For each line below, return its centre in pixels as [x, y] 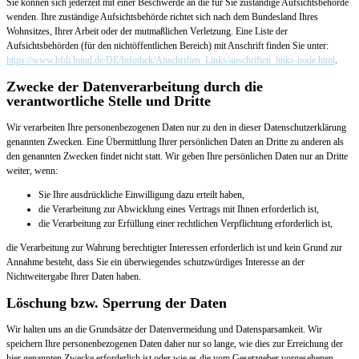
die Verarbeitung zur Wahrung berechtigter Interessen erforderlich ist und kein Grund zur [174, 247]
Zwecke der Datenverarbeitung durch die [135, 86]
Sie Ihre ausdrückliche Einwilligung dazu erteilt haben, [141, 194]
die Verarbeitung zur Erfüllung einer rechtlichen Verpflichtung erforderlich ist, [186, 223]
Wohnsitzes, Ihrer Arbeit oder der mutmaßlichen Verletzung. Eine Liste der [147, 31]
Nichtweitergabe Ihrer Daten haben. [74, 276]
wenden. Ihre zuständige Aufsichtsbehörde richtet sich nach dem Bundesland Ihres [162, 16]
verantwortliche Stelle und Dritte [109, 101]
